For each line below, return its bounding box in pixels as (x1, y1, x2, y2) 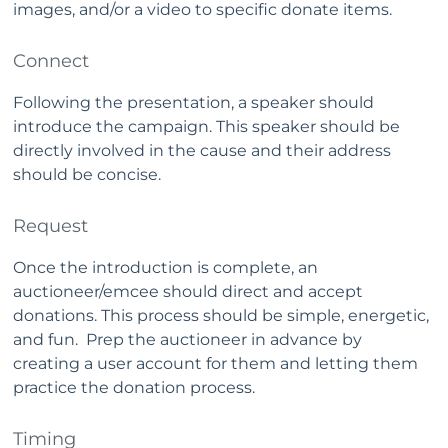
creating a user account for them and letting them (13, 354, 418, 373)
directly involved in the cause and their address (13, 141, 391, 160)
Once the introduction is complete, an (13, 258, 318, 277)
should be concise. (13, 165, 161, 184)
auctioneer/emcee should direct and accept (13, 282, 363, 301)
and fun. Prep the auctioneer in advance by (13, 330, 362, 349)
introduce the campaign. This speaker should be (13, 117, 400, 136)
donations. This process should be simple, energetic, (13, 306, 429, 325)
